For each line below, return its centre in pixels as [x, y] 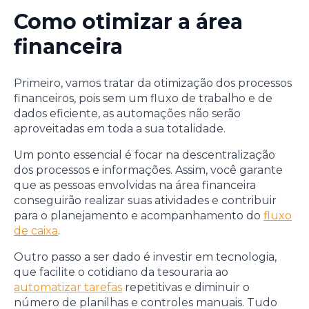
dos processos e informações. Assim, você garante [148, 170]
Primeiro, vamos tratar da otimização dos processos [153, 83]
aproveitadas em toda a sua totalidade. [120, 129]
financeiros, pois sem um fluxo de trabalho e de [143, 99]
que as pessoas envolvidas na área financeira [135, 186]
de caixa [36, 231]
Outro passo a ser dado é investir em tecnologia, [145, 257]
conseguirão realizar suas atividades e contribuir [145, 201]
